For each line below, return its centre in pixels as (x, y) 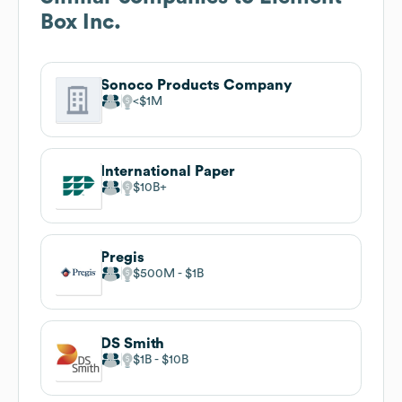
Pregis (122, 257)
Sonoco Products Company (196, 85)
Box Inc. (81, 22)
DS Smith (132, 343)
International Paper (168, 171)
